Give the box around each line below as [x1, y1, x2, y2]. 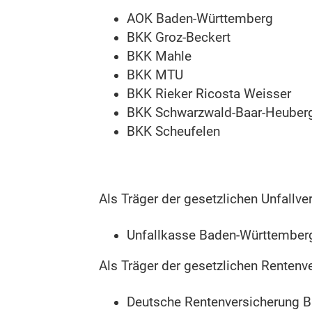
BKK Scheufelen [127, 123, 220, 139]
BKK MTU [127, 67, 183, 83]
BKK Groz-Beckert [127, 29, 231, 45]
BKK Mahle [127, 48, 192, 64]
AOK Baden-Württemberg [127, 10, 273, 26]
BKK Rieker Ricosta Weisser [127, 86, 291, 102]
